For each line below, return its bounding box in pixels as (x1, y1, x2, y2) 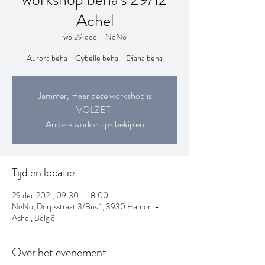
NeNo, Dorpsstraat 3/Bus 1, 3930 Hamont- (12, 200, 159, 212)
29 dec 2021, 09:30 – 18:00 (12, 189, 108, 201)
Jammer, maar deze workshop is (37, 88, 152, 102)
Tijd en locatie (12, 163, 75, 181)
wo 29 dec (63, 30, 96, 43)
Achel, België (12, 211, 55, 224)
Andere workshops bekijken (45, 117, 144, 131)
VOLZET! (76, 102, 114, 117)
